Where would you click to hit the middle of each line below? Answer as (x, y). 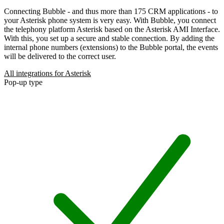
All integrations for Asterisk (47, 73)
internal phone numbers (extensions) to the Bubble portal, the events (111, 47)
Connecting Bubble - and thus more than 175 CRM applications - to (111, 11)
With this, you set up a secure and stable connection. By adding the (109, 38)
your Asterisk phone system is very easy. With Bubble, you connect (110, 20)
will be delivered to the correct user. (60, 56)
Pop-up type (23, 82)
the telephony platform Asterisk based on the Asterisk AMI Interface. (112, 29)
